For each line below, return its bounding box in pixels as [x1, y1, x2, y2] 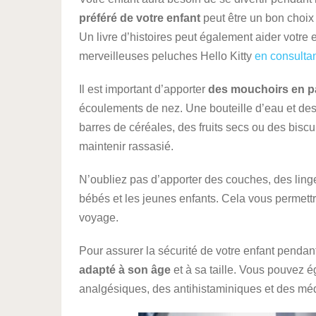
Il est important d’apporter [79, 83, 208, 95]
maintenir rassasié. [79, 140, 174, 152]
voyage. [79, 212, 119, 224]
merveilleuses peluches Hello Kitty [79, 50, 255, 62]
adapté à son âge [79, 264, 171, 276]
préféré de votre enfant [79, 12, 200, 24]
